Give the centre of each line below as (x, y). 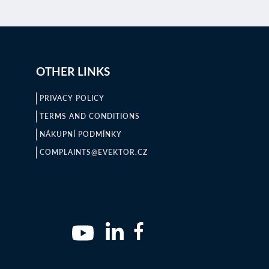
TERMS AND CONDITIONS (89, 116)
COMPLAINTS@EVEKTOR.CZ (93, 152)
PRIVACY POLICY (72, 98)
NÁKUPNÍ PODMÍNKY (80, 134)
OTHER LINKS (73, 71)
